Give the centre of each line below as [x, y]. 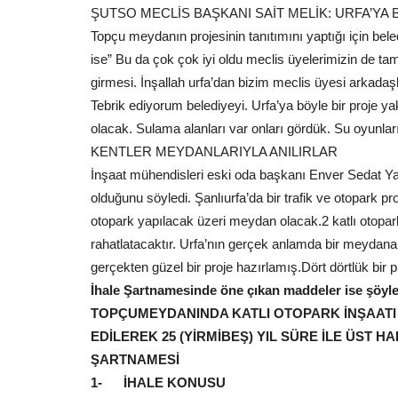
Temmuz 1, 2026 [178, 346]
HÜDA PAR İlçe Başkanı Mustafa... [229, 387]
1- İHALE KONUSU [158, 382]
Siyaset [175, 106]
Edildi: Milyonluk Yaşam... [244, 325]
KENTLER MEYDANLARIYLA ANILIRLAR [214, 151]
